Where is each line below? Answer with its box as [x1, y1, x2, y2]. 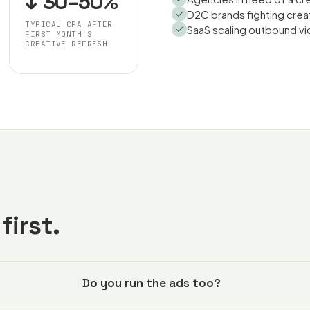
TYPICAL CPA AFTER [25, 19, 113, 29]
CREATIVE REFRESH [25, 39, 108, 48]
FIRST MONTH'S [25, 29, 93, 39]
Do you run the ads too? [82, 275, 221, 291]
